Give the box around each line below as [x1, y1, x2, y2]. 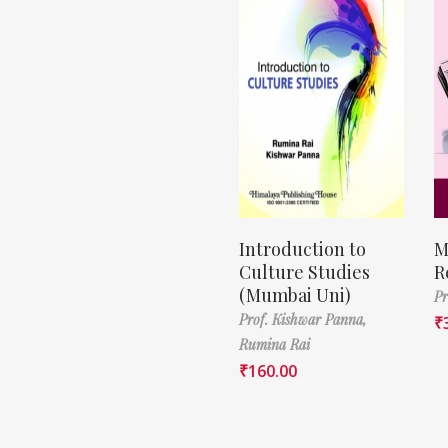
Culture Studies [239, 259, 370, 284]
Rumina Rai [239, 334, 310, 354]
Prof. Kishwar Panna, [239, 309, 367, 329]
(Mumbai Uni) [239, 282, 351, 307]
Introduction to [239, 236, 366, 261]
